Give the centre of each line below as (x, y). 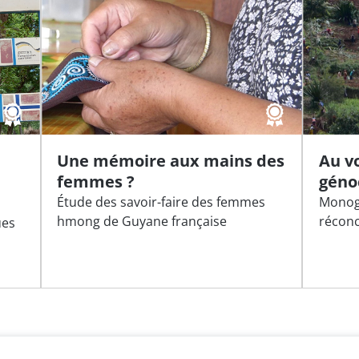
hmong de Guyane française (142, 222)
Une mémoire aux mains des (171, 161)
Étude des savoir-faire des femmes (161, 202)
